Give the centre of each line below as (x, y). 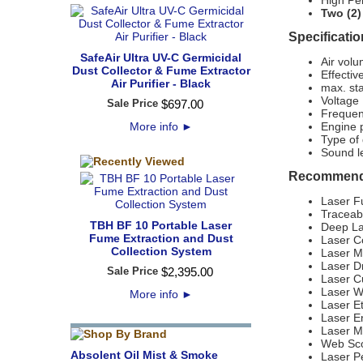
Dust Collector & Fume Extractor (161, 70)
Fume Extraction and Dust (161, 238)
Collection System (161, 251)
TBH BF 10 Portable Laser (161, 225)
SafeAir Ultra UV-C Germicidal (161, 58)
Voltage (340, 100)
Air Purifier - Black (161, 83)
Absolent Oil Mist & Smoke (144, 355)
